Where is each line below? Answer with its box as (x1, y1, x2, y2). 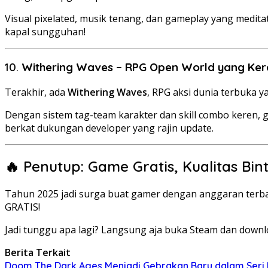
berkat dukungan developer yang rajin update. (5, 121, 214, 135)
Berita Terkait (5, 246, 71, 259)
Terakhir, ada (5, 86, 68, 99)
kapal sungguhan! (5, 25, 86, 38)
